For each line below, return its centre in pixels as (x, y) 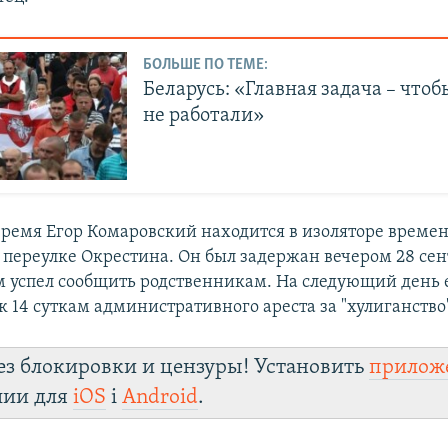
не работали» (204, 116)
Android (160, 398)
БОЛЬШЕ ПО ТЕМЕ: (206, 65)
